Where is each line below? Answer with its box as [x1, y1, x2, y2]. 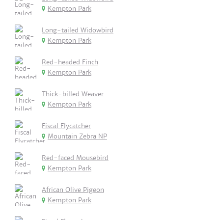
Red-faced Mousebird [42, 154, 109, 162]
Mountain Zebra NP [48, 132, 107, 140]
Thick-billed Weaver [42, 90, 104, 98]
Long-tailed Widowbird [42, 26, 113, 34]
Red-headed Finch [42, 58, 98, 66]
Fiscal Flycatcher [42, 122, 91, 130]
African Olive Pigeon [42, 186, 104, 194]
